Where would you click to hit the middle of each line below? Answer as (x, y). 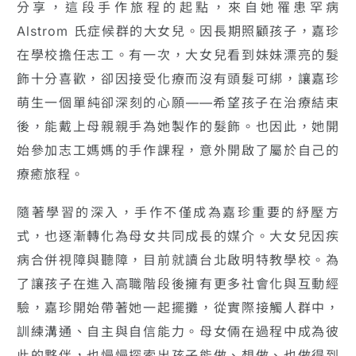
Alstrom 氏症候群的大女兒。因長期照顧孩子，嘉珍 (178, 31)
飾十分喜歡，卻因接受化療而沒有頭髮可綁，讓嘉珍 (178, 79)
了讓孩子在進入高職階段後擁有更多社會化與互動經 (178, 283)
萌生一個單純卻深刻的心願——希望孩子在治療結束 (178, 103)
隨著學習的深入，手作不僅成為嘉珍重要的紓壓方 (178, 212)
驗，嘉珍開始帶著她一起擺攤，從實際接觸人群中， (178, 307)
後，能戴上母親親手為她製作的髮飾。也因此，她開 (178, 127)
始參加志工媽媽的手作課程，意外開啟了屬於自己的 (178, 151)
